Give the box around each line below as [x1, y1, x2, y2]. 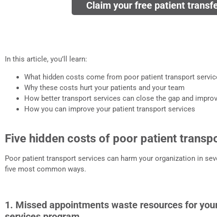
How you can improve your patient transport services [24, 104, 195, 113]
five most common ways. [5, 164, 86, 173]
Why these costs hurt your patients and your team [24, 83, 185, 92]
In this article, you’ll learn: [5, 55, 87, 64]
